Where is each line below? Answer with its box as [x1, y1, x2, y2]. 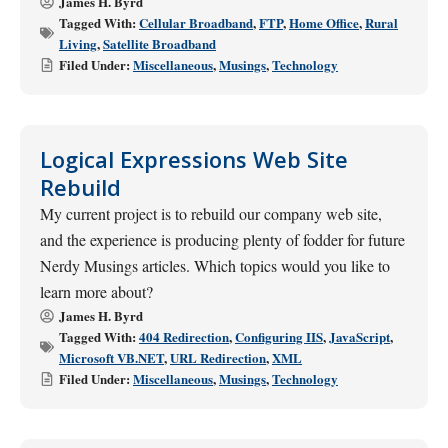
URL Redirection [170, 348, 266, 367]
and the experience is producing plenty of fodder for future [40, 229, 405, 250]
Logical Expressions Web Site [40, 144, 348, 174]
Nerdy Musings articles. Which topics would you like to [40, 255, 390, 276]
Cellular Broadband [139, 13, 253, 32]
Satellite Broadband [103, 34, 216, 53]
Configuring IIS [235, 327, 323, 346]
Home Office [289, 13, 359, 32]
